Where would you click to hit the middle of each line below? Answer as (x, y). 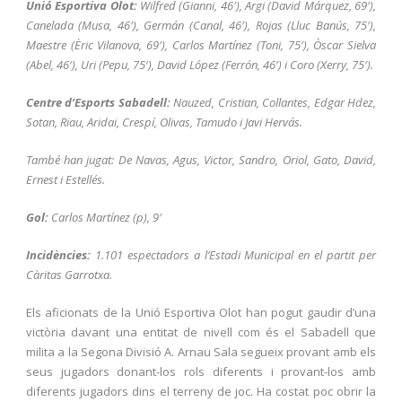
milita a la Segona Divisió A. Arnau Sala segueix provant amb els (201, 352)
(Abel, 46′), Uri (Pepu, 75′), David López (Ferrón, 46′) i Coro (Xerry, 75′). (200, 65)
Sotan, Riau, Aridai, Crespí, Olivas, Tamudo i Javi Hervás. (164, 122)
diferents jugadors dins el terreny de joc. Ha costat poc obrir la (201, 392)
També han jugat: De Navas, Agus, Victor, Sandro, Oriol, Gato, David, (201, 160)
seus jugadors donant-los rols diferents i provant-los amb (201, 372)
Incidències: (58, 255)
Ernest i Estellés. (66, 180)
